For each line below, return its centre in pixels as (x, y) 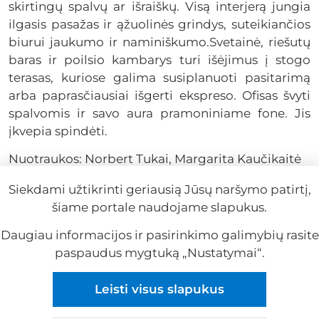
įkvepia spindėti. (58, 131)
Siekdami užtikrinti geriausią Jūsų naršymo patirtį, (159, 189)
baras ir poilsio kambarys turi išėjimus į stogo (159, 59)
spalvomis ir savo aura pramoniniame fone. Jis (159, 113)
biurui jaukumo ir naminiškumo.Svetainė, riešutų (159, 42)
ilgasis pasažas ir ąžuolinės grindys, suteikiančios (159, 24)
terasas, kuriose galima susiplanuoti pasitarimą (159, 77)
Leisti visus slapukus (159, 289)
